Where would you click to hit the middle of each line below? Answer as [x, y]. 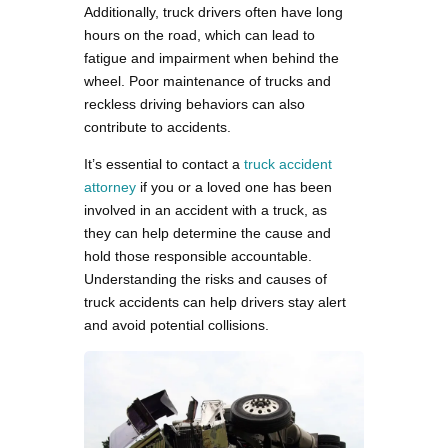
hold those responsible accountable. [198, 256]
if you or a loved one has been [234, 187]
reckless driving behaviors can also [194, 104]
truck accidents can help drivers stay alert [215, 302]
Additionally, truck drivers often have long [213, 12]
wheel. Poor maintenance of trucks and [207, 81]
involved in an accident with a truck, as [205, 210]
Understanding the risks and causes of [205, 279]
